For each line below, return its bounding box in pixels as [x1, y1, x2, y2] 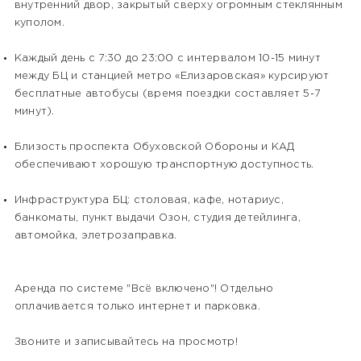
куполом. [14, 19, 64, 28]
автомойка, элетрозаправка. [14, 231, 177, 241]
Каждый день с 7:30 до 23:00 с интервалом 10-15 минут [14, 54, 321, 64]
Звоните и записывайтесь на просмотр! [14, 338, 238, 347]
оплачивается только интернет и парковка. [14, 302, 260, 312]
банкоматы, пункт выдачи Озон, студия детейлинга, [14, 214, 301, 223]
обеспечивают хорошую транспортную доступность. [14, 160, 314, 170]
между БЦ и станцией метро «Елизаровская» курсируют [14, 72, 330, 81]
